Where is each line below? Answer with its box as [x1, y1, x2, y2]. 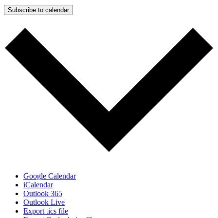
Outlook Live [23, 198, 65, 207]
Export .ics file [23, 207, 68, 216]
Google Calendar [23, 172, 76, 181]
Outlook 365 [23, 189, 62, 198]
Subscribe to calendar [8, 6, 69, 14]
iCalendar [23, 181, 53, 189]
